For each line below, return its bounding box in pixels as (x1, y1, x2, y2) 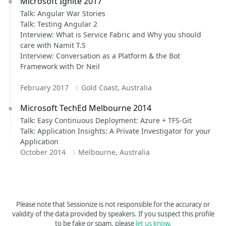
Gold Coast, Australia (81, 83, 152, 92)
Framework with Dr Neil (20, 62, 100, 71)
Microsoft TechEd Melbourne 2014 (20, 102, 151, 114)
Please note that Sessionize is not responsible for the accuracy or (16, 200, 210, 209)
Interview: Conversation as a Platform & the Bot (20, 51, 180, 61)
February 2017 (20, 83, 71, 92)
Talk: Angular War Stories (20, 9, 105, 18)
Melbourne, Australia (78, 147, 150, 157)
